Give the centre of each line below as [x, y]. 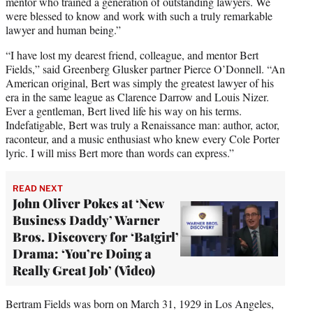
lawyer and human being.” [63, 30]
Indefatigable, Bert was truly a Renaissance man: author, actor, [143, 125]
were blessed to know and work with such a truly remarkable [139, 16]
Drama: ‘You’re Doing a [82, 254]
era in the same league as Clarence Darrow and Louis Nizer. [137, 97]
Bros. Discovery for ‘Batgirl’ [96, 237]
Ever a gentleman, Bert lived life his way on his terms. [124, 111]
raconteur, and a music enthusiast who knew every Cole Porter [143, 139]
